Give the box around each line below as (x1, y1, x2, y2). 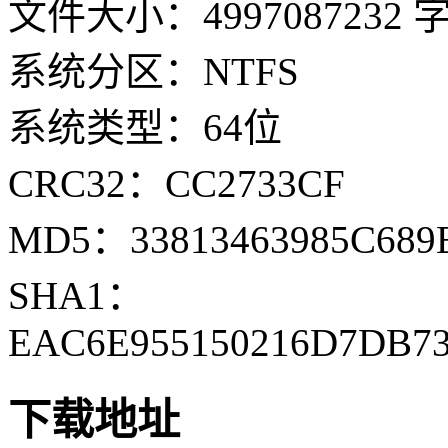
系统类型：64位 (8, 106, 282, 150)
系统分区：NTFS (8, 50, 299, 94)
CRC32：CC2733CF (8, 162, 345, 206)
